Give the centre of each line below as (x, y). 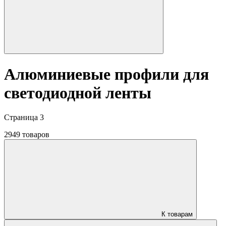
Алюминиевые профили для (106, 74)
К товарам (177, 214)
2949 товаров (27, 135)
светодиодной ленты (78, 93)
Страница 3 (24, 118)
